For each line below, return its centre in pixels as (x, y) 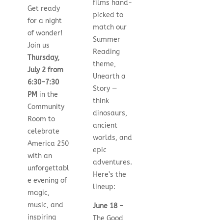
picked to (108, 15)
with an (40, 156)
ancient (105, 125)
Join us (38, 45)
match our (110, 27)
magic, (38, 192)
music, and (45, 205)
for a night (44, 21)
